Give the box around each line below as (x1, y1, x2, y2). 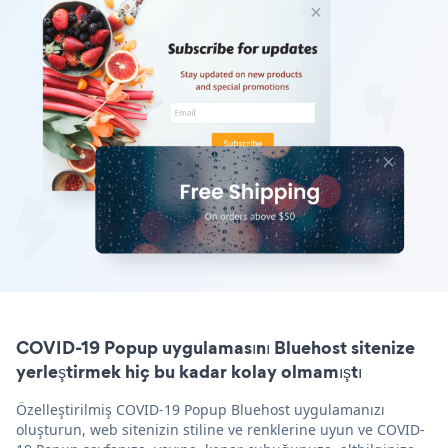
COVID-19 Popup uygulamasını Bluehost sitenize (16, 334, 415, 360)
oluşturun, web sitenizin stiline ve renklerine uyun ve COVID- (16, 419, 425, 439)
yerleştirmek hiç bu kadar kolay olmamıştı (16, 358, 362, 384)
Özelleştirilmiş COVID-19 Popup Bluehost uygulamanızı (16, 399, 385, 419)
